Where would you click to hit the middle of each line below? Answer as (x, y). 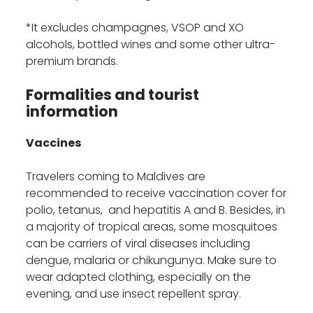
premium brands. (72, 61)
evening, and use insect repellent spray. (134, 294)
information (72, 112)
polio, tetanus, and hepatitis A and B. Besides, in (156, 210)
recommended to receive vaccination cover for (156, 194)
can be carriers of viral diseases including (138, 244)
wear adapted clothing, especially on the (139, 277)
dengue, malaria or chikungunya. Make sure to (152, 261)
